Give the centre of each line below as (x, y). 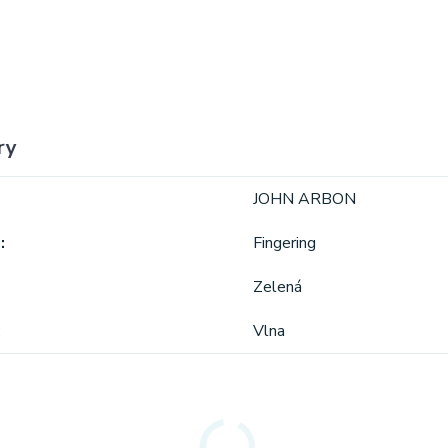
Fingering (285, 242)
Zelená (278, 286)
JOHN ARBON (305, 198)
